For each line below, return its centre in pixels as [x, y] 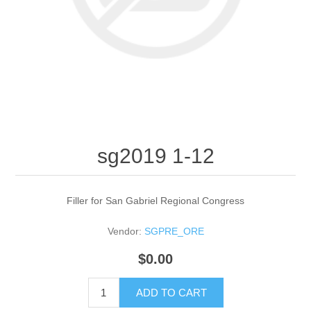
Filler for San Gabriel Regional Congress [155, 200]
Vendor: [124, 231]
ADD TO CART [171, 293]
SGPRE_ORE [174, 231]
